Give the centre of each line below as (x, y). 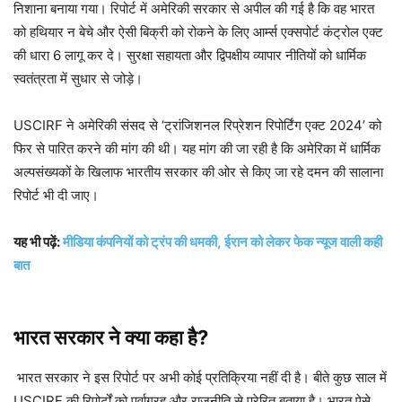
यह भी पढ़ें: (38, 242)
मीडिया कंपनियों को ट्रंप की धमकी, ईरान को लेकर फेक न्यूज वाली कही (223, 242)
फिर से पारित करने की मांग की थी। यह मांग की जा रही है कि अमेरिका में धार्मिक (197, 149)
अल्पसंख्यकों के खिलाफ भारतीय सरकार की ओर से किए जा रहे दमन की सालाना (198, 172)
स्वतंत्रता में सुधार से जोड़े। (80, 79)
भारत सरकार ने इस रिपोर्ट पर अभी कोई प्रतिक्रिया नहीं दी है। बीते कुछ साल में (200, 378)
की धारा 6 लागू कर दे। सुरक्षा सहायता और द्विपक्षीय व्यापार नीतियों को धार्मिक (190, 56)
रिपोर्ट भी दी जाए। (58, 196)
